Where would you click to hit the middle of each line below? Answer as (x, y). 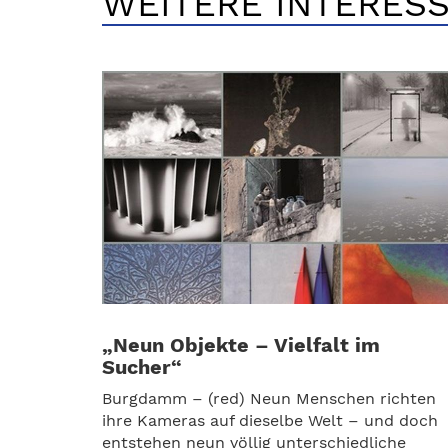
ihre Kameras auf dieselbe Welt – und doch (270, 420)
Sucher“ (142, 366)
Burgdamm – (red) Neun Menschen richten (269, 398)
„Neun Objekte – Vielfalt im (241, 344)
